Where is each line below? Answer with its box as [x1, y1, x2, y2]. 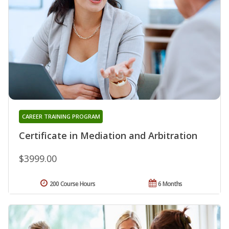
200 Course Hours [49, 179, 96, 189]
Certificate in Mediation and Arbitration [19, 129, 197, 142]
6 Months [158, 179, 182, 189]
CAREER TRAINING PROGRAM [21, 112, 100, 121]
